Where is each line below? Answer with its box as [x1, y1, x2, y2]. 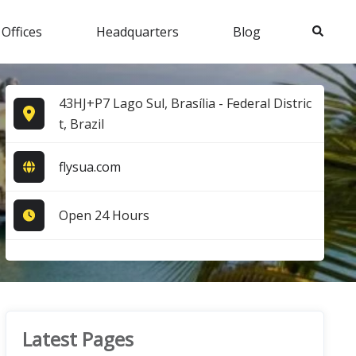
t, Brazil [58, 114, 104, 133]
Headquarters [96, 22, 179, 41]
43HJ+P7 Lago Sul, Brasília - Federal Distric [58, 94, 311, 112]
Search [311, 21, 346, 37]
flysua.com [58, 157, 121, 176]
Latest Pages [21, 325, 133, 352]
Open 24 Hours [58, 206, 149, 224]
